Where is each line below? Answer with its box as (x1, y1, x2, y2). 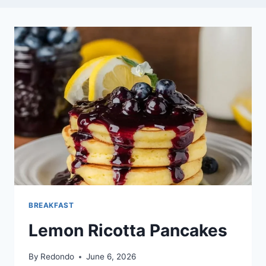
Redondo (40, 252, 75, 262)
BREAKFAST (28, 200, 74, 210)
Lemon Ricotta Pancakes (28, 220, 227, 240)
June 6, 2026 (86, 252, 137, 262)
